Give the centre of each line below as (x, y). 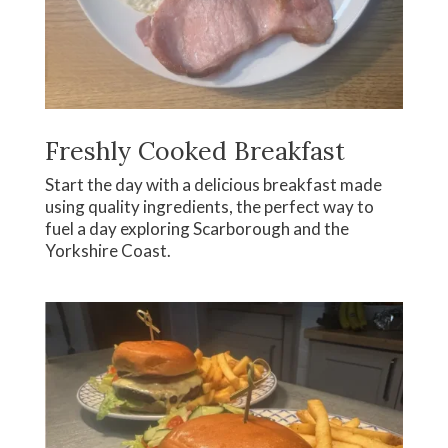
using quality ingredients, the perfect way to (209, 206)
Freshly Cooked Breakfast (194, 150)
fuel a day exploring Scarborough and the (196, 228)
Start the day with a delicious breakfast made (213, 184)
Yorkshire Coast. (107, 250)
